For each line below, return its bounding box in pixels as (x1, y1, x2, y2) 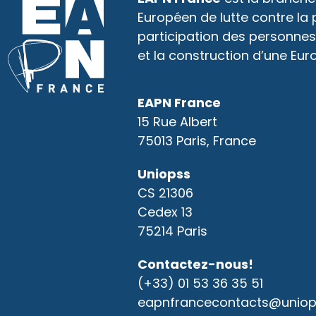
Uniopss (138, 165, 191, 183)
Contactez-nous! (138, 255, 257, 273)
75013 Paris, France (138, 132, 257, 150)
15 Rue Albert (138, 113, 218, 130)
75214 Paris (138, 222, 208, 240)
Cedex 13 (138, 203, 193, 221)
